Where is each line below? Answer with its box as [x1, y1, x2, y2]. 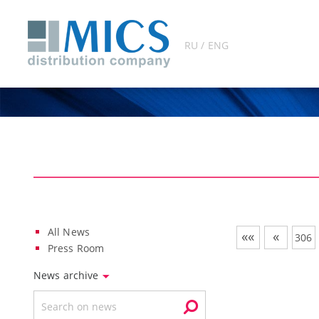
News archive [33, 268, 102, 282]
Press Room [48, 241, 105, 255]
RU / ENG [184, 38, 229, 52]
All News [48, 225, 90, 239]
